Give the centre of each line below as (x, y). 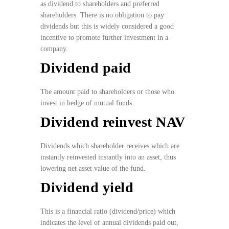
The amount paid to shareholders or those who (107, 92)
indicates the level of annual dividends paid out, (109, 223)
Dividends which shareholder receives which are (110, 146)
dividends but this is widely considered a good (107, 27)
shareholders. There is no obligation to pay (102, 15)
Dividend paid (86, 68)
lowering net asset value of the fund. (93, 169)
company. (55, 49)
